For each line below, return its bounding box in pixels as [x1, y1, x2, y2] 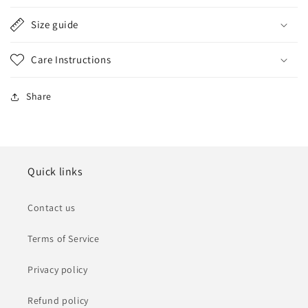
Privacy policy [27, 263, 88, 276]
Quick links [27, 164, 83, 179]
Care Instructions [31, 53, 111, 66]
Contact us [27, 201, 76, 214]
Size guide [31, 18, 78, 31]
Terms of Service [27, 232, 100, 245]
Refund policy [27, 294, 89, 307]
